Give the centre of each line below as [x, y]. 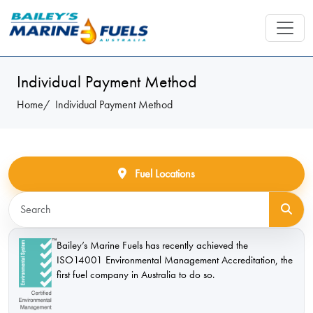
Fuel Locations [163, 174]
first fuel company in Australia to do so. [136, 274]
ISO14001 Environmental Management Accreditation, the [175, 260]
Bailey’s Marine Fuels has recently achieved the [152, 245]
